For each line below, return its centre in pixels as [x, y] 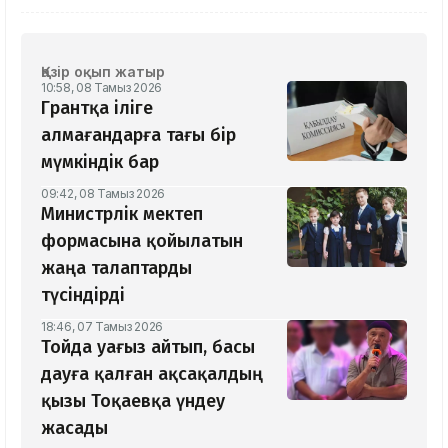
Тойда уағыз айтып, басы [148, 346]
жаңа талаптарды [116, 267]
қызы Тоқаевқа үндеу [133, 400]
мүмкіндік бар [100, 161]
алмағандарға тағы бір [138, 134]
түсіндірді [83, 294]
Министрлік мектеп [122, 213]
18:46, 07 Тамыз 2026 [102, 326]
